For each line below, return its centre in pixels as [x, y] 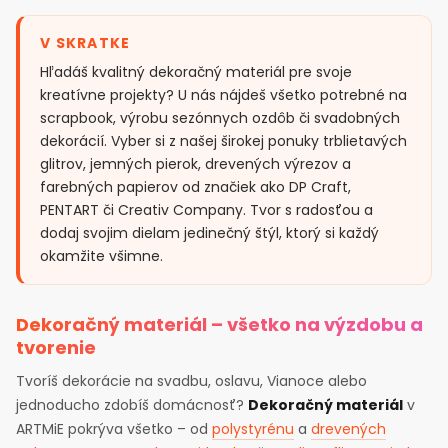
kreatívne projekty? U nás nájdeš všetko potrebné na [223, 95]
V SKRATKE [85, 43]
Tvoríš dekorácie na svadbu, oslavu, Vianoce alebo [191, 381]
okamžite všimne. [101, 256]
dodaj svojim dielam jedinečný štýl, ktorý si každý [209, 233]
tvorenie [56, 347]
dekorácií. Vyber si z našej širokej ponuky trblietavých [223, 141]
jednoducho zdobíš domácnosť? [132, 405]
